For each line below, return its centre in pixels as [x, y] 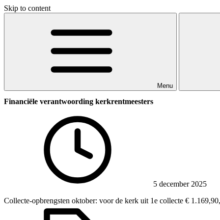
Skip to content [27, 8]
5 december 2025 [179, 184]
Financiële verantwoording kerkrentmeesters [79, 102]
